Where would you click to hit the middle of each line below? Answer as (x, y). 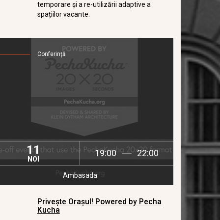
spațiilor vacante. (64, 14)
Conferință (51, 54)
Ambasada (80, 175)
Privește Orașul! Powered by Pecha (99, 202)
